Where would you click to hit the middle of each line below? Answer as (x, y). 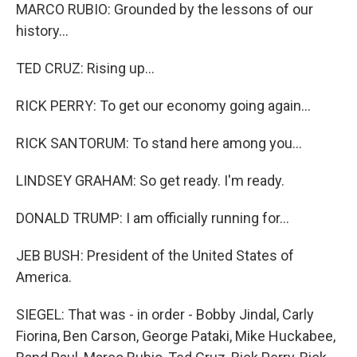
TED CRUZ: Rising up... (85, 68)
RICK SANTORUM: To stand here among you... (159, 143)
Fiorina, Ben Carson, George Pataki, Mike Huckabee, (176, 336)
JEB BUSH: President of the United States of (155, 255)
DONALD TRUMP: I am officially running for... (153, 218)
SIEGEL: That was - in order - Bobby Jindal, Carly (165, 314)
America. (44, 277)
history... (42, 31)
